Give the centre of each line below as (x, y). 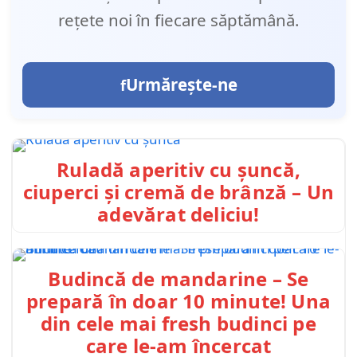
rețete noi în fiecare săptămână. (178, 20)
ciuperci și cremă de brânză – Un (178, 192)
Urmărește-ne (181, 85)
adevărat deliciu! (178, 214)
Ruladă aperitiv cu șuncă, (178, 170)
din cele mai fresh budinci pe (178, 323)
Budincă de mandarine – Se (178, 278)
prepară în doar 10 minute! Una (178, 300)
